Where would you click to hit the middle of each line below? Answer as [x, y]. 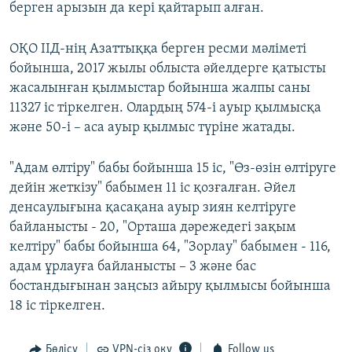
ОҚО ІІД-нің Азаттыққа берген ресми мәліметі [158, 49]
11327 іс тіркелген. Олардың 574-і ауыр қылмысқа [165, 108]
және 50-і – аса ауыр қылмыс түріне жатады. [152, 128]
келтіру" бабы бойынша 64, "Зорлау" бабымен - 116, [170, 247]
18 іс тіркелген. [57, 306]
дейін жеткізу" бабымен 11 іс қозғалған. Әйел [152, 189]
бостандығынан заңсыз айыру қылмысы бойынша [170, 287]
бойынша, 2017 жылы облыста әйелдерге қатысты [168, 69]
